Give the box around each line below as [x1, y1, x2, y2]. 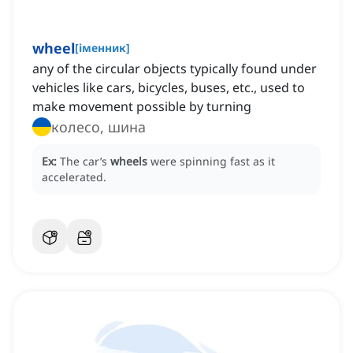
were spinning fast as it [150, 154, 275, 169]
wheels [110, 154, 147, 169]
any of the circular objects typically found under [32, 60, 317, 78]
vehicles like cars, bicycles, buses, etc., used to [32, 79, 305, 97]
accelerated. [42, 169, 106, 185]
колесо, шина [51, 117, 146, 137]
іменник [79, 40, 126, 56]
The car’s [60, 154, 110, 169]
